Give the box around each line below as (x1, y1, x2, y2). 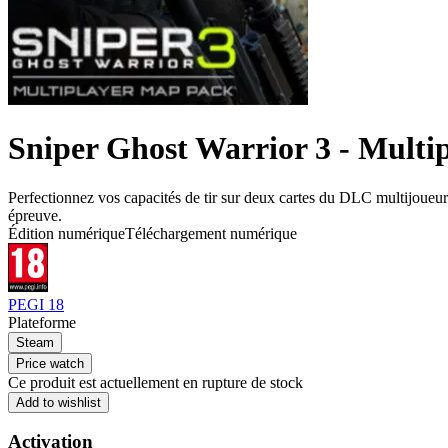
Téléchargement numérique (125, 224, 297, 242)
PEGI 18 (8, 295, 64, 313)
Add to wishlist (16, 394, 101, 410)
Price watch (16, 355, 84, 371)
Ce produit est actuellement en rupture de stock (8, 373, 303, 391)
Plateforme (8, 313, 76, 331)
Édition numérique (8, 224, 125, 242)
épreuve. (8, 206, 62, 224)
